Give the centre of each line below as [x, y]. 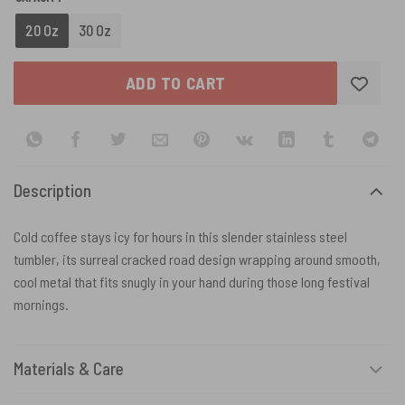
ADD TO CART [175, 83]
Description [52, 190]
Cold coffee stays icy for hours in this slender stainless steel [180, 236]
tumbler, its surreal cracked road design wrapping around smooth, [197, 259]
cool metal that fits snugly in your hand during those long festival [192, 281]
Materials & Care [69, 369]
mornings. [41, 304]
